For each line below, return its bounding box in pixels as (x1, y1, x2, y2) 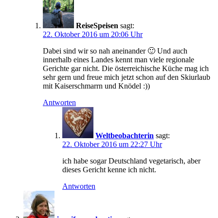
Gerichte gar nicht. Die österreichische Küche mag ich (43, 64, 209, 73)
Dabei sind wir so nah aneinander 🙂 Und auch (43, 47, 187, 55)
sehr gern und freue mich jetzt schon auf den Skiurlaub (43, 73, 210, 82)
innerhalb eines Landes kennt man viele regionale (43, 55, 194, 64)
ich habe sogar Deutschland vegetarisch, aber (62, 157, 200, 165)
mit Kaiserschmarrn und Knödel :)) (43, 82, 150, 91)
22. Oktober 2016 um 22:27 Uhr (62, 140, 162, 149)
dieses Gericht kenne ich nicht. (62, 165, 156, 174)
